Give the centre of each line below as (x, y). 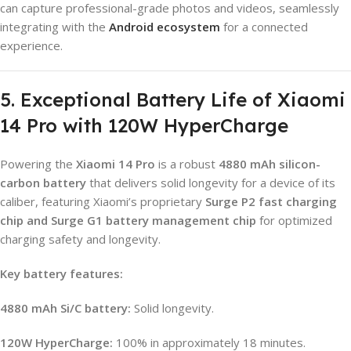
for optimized (294, 220)
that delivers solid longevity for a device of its (211, 182)
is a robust (187, 163)
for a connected (264, 26)
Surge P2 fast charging (271, 201)
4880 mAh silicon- (270, 163)
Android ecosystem (165, 26)
